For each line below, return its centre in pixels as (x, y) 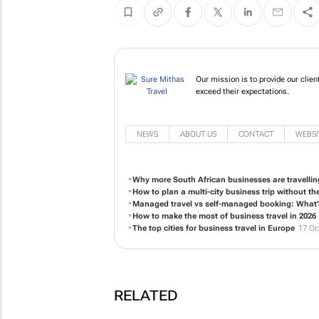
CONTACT (256, 135)
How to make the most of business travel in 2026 (224, 216)
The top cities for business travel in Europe (214, 229)
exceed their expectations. (242, 91)
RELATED (146, 296)
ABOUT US (198, 135)
